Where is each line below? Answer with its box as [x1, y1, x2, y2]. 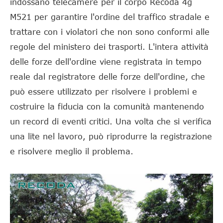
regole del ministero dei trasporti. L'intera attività [10, 42, 209, 51]
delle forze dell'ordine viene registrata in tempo [10, 57, 202, 66]
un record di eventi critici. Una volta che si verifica [10, 117, 212, 126]
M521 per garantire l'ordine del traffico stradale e [10, 12, 210, 21]
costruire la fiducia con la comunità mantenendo [10, 102, 204, 111]
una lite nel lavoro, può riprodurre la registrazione [10, 132, 212, 141]
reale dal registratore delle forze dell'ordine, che [10, 72, 205, 81]
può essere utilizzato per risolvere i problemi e [10, 87, 197, 96]
